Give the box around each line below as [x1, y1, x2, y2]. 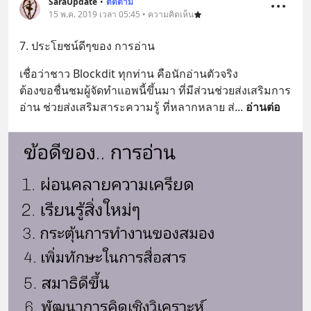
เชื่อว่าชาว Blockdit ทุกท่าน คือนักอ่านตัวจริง [19, 66, 241, 82]
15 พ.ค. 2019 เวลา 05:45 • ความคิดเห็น [49, 8, 194, 21]
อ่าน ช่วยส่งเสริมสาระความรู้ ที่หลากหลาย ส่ [19, 99, 235, 115]
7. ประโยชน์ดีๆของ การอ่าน [19, 38, 155, 54]
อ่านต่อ [246, 99, 280, 115]
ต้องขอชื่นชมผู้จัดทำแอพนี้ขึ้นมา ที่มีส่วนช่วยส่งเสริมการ [19, 83, 291, 99]
